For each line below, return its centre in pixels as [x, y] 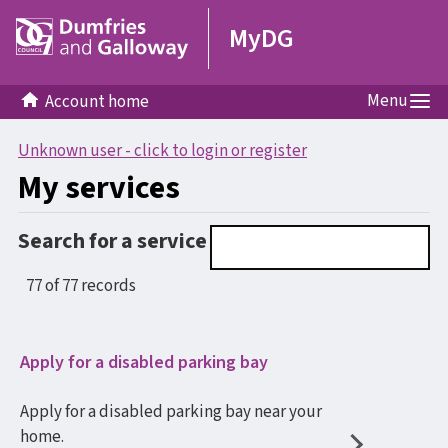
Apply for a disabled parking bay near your [171, 412]
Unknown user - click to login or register [162, 151]
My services [99, 188]
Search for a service [112, 241]
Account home [95, 102]
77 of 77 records [81, 286]
